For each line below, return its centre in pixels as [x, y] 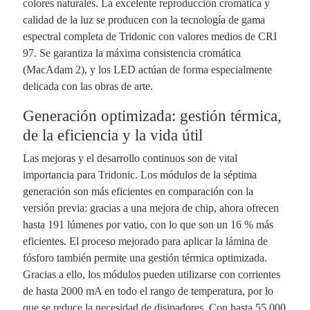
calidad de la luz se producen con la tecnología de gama [144, 19]
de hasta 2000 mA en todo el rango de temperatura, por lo [148, 291]
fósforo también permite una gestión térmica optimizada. [145, 257]
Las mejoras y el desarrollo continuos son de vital [130, 158]
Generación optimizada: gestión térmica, [152, 115]
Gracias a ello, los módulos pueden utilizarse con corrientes [151, 274]
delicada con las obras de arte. [88, 86]
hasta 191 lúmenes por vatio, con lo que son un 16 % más [148, 224]
